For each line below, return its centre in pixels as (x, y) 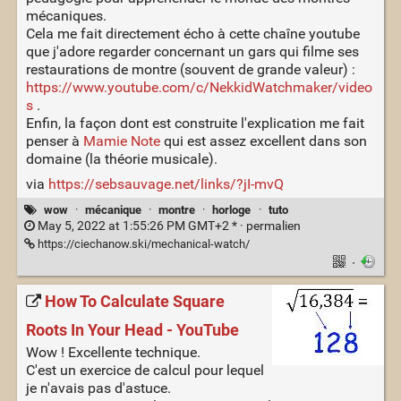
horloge (232, 209)
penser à (54, 141)
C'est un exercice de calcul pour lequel (145, 371)
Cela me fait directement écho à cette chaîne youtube (192, 34)
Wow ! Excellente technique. (113, 353)
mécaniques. (66, 16)
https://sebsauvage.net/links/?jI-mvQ (166, 184)
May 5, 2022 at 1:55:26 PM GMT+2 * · (140, 226)
